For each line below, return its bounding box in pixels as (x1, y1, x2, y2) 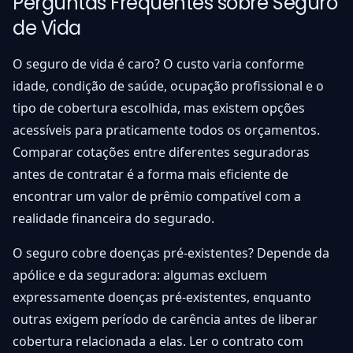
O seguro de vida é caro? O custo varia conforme (13, 57, 304, 72)
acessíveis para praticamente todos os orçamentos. (13, 123, 320, 138)
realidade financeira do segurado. (13, 211, 214, 226)
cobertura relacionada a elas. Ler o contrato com (13, 334, 303, 349)
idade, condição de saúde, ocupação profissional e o (13, 79, 324, 94)
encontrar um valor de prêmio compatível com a (13, 189, 301, 204)
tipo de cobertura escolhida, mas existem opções (13, 101, 305, 116)
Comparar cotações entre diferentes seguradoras (13, 145, 310, 160)
